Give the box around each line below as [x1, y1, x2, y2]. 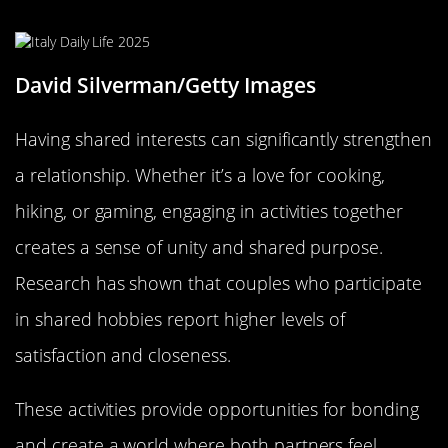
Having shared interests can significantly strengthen [15, 126, 432, 151]
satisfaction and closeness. [15, 342, 231, 367]
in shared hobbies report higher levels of [15, 306, 346, 331]
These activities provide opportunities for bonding [15, 396, 419, 421]
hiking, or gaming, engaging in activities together [15, 198, 403, 223]
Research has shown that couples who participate [15, 270, 423, 295]
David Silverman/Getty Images [15, 70, 316, 99]
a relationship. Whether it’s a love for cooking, [15, 162, 385, 187]
